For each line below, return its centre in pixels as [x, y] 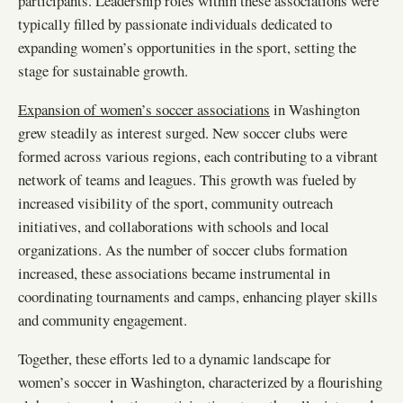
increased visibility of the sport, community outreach [175, 202]
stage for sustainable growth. [103, 70]
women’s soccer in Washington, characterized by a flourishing [200, 381]
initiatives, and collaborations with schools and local [174, 226]
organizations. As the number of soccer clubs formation [183, 249]
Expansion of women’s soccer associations [144, 109]
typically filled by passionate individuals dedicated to [175, 23]
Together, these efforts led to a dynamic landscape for [175, 358]
